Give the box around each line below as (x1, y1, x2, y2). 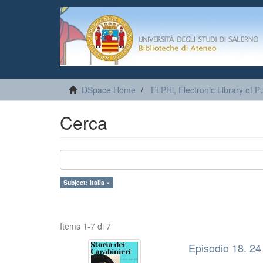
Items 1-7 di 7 (60, 220, 111, 232)
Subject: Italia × (63, 178, 110, 187)
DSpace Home (82, 84, 136, 96)
